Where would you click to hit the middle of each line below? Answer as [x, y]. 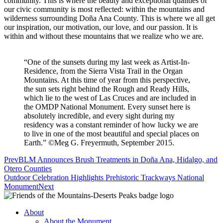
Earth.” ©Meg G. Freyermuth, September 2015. [99, 143]
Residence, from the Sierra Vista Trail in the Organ [103, 71]
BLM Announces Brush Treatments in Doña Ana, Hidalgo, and [118, 160]
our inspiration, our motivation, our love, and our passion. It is [101, 27]
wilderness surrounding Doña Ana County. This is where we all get [110, 18]
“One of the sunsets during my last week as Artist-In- [107, 62]
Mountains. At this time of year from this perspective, [107, 80]
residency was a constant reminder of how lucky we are [111, 125]
